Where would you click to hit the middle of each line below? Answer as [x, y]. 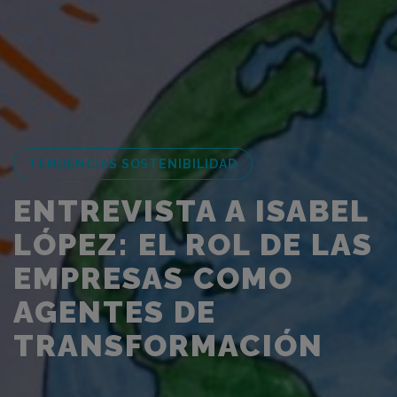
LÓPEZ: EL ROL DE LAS [193, 245]
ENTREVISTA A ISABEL [191, 211]
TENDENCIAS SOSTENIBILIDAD [133, 164]
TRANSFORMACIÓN [168, 346]
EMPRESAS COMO [153, 279]
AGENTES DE [115, 312]
